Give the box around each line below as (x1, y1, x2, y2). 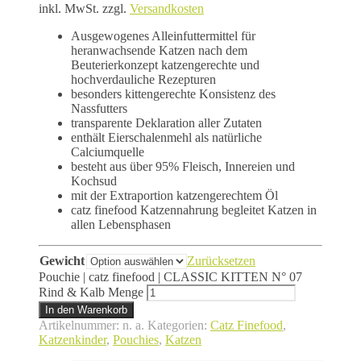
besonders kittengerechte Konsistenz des (71, 86, 276, 101)
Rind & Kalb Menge (39, 284, 143, 299)
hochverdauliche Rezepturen (71, 72, 216, 86)
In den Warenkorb (45, 303, 127, 316)
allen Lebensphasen (71, 217, 171, 231)
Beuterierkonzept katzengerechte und (71, 57, 259, 72)
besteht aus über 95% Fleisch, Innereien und (71, 159, 295, 173)
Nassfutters (71, 101, 127, 115)
